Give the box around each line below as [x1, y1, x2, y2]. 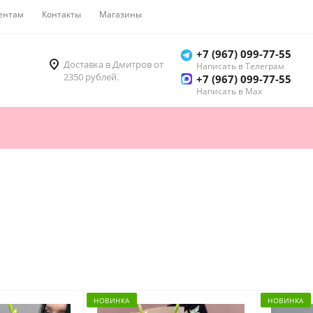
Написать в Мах [196, 85, 262, 98]
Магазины [99, 8, 142, 20]
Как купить [160, 8, 204, 20]
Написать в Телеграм [196, 60, 284, 73]
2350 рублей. [64, 71, 119, 84]
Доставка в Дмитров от [64, 58, 163, 71]
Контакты [42, 8, 81, 20]
